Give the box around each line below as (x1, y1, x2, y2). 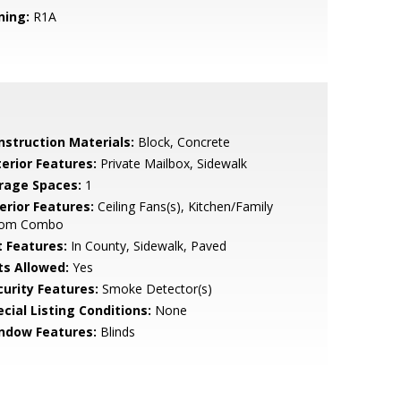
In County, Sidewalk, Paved (66, 237, 226, 254)
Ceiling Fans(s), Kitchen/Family (93, 198, 273, 215)
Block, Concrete (133, 133, 230, 150)
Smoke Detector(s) (98, 280, 212, 297)
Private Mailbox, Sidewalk (96, 155, 247, 172)
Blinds (96, 323, 135, 340)
